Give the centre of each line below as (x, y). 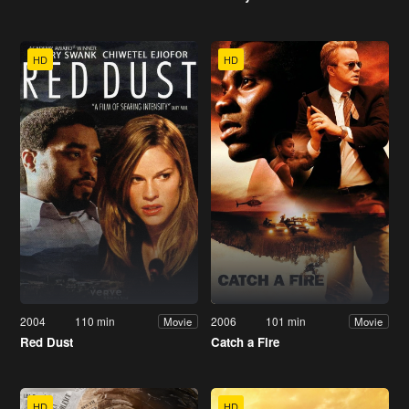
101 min (286, 321)
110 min (95, 321)
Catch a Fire (245, 342)
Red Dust (47, 342)
